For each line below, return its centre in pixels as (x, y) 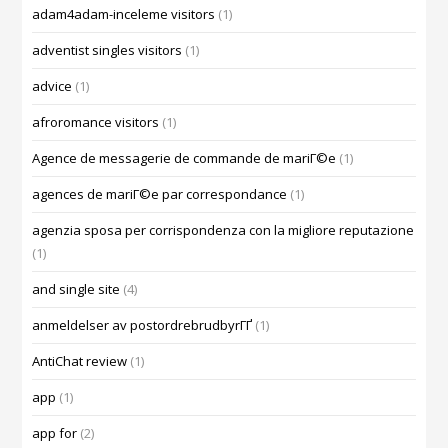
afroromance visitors (96, 122)
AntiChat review (80, 361)
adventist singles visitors (107, 50)
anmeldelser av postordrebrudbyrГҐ (142, 325)
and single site (76, 289)
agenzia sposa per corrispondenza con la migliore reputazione (223, 230)
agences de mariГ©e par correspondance (160, 194)
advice (52, 86)
